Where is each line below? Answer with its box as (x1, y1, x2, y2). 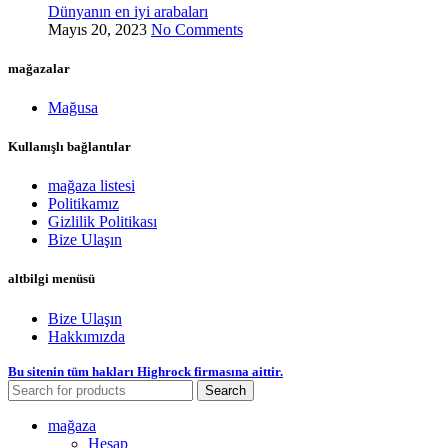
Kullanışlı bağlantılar (8, 139, 131, 155)
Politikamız (48, 195, 119, 213)
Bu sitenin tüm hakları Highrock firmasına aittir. (8, 363, 283, 379)
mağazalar (8, 60, 70, 76)
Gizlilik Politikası (48, 213, 157, 231)
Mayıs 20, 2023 (48, 20, 147, 38)
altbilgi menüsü (8, 271, 95, 287)
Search (205, 382, 246, 398)
